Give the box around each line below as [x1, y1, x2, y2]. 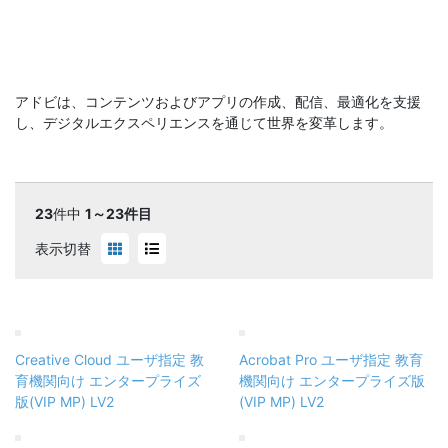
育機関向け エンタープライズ [15, 372, 201, 389]
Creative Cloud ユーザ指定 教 [15, 351, 204, 368]
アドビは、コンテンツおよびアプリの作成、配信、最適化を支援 [15, 93, 421, 110]
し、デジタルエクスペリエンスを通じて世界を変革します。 [15, 114, 393, 131]
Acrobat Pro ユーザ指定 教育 [239, 351, 423, 368]
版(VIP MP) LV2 [15, 393, 114, 410]
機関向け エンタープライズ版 [239, 372, 425, 389]
